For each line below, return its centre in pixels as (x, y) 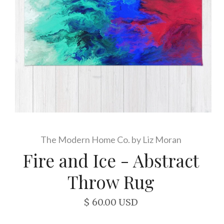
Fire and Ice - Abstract (111, 160)
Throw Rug (111, 182)
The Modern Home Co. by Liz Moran (111, 139)
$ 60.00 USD (111, 202)
